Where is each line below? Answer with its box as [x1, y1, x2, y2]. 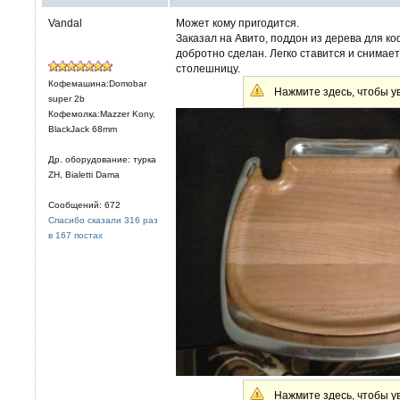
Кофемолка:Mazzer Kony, [48, 109, 155, 119]
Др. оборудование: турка [48, 154, 156, 164]
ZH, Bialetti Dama [48, 170, 120, 179]
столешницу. [176, 62, 240, 74]
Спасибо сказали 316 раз [48, 215, 158, 225]
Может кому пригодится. [176, 17, 299, 29]
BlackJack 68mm [48, 124, 117, 134]
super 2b [48, 94, 85, 104]
